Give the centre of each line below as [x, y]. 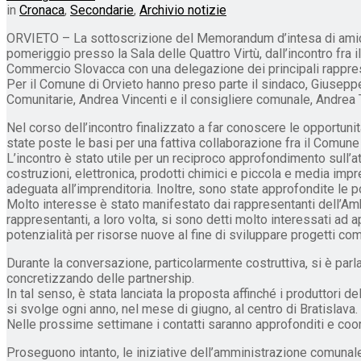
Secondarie [102, 10]
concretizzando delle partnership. [100, 278]
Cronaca [42, 10]
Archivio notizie [183, 10]
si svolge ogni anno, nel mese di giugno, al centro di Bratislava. [182, 309]
